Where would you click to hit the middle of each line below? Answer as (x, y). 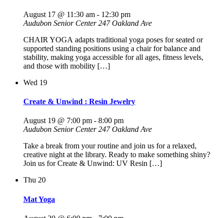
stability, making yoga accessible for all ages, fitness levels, (113, 57)
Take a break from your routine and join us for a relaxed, (110, 146)
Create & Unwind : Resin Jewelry (79, 102)
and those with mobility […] (67, 66)
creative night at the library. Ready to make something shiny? (117, 155)
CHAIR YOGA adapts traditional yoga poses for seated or (113, 39)
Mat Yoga (39, 199)
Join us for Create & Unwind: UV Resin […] (93, 163)
